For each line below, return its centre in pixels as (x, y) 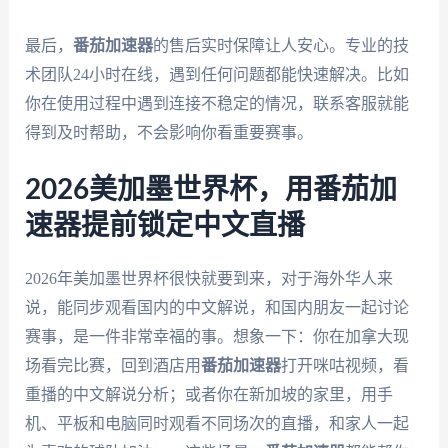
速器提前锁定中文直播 (164, 226)
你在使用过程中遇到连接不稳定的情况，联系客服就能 (216, 103)
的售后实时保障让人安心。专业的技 (280, 45)
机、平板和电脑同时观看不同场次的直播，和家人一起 (216, 424)
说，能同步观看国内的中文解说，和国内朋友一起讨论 (216, 308)
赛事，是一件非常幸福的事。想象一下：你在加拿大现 (216, 337)
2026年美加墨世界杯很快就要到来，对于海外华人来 (208, 279)
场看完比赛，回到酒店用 (112, 366)
